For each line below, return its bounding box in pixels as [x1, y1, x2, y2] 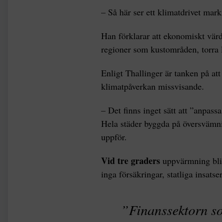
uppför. [101, 130, 127, 143]
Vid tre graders [101, 154, 163, 167]
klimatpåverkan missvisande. [101, 80, 207, 92]
